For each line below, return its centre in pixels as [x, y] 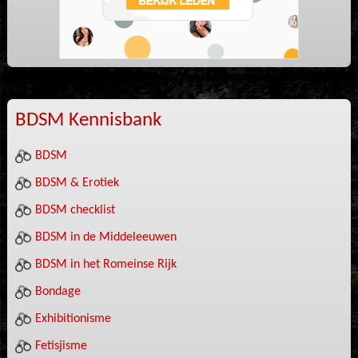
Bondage [58, 292]
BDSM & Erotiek [77, 183]
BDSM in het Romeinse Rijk [105, 265]
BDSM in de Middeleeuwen [105, 237]
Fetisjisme [61, 346]
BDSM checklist [75, 210]
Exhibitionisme [73, 319]
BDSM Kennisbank [88, 120]
